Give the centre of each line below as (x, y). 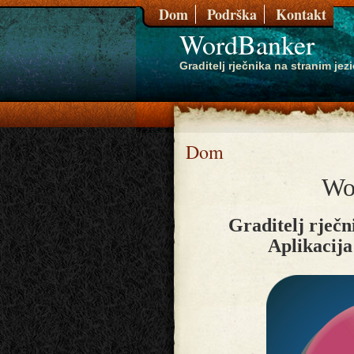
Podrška (232, 14)
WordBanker (247, 44)
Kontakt (301, 14)
